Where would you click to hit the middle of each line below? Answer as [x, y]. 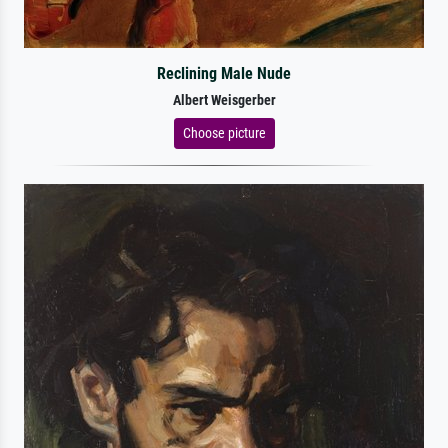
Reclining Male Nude [223, 73]
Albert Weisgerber [224, 100]
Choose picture [224, 132]
